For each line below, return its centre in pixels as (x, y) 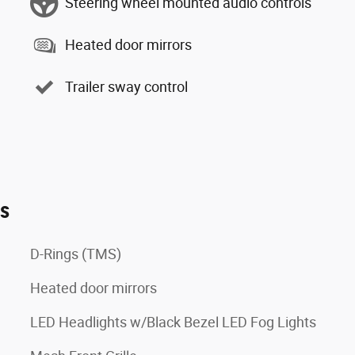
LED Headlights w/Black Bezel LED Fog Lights (173, 322)
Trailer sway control (126, 87)
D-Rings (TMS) (76, 254)
